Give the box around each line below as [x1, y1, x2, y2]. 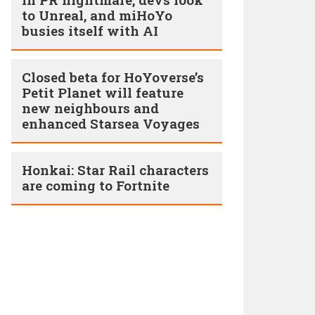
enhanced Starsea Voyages [22, 115, 200, 132]
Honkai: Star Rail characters [22, 161, 209, 179]
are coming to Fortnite [22, 176, 169, 194]
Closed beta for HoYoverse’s [22, 68, 204, 86]
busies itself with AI [22, 22, 158, 39]
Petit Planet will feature [22, 84, 184, 101]
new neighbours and [22, 99, 159, 117]
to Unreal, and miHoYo [22, 6, 172, 24]
